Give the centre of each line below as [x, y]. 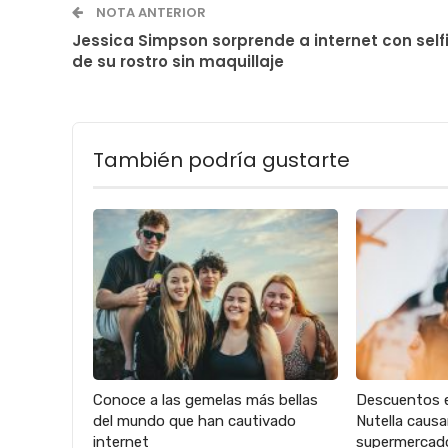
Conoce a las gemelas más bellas [205, 400]
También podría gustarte [221, 159]
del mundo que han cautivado [194, 421]
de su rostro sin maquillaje [178, 61]
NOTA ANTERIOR [149, 12]
